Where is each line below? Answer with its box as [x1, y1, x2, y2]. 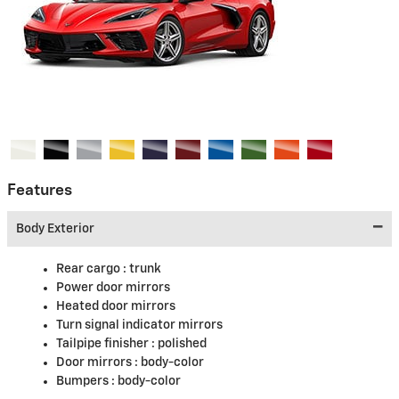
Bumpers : [56, 374, 118, 387]
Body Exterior [16, 222, 94, 235]
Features [7, 183, 72, 199]
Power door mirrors [56, 281, 170, 294]
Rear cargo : [56, 262, 129, 275]
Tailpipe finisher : [56, 337, 158, 350]
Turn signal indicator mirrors [56, 318, 223, 331]
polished [158, 337, 207, 350]
